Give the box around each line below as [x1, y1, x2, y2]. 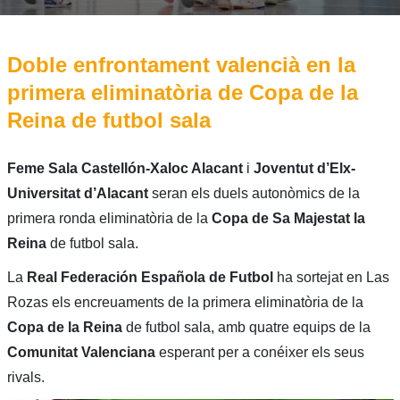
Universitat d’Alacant [6, 185, 148, 201]
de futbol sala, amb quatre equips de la [121, 319, 371, 335]
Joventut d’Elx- [253, 160, 355, 176]
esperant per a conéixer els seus [158, 344, 364, 360]
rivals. [6, 369, 45, 385]
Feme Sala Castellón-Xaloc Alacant [6, 160, 243, 176]
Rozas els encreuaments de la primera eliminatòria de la [6, 294, 363, 310]
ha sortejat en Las [276, 269, 389, 285]
